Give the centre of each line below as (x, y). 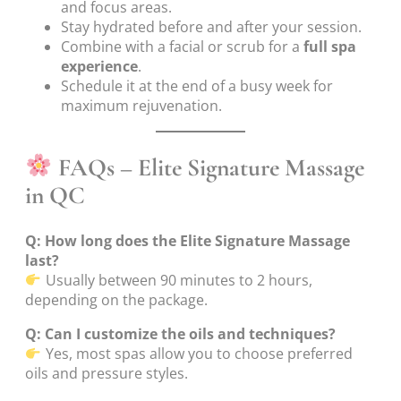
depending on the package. (116, 300)
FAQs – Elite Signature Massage (209, 167)
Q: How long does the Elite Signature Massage (188, 241)
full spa (330, 47)
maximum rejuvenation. (141, 106)
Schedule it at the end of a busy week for (197, 86)
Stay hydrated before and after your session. (211, 27)
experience (99, 67)
